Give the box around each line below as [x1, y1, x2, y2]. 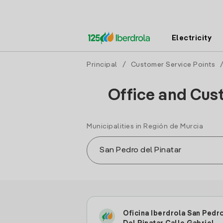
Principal [87, 61, 117, 68]
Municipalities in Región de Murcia [87, 123, 203, 130]
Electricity [171, 34, 212, 42]
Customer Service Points [130, 61, 215, 68]
